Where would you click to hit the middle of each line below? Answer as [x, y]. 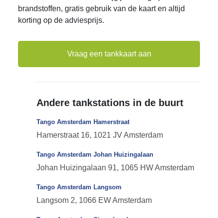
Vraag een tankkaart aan [109, 54]
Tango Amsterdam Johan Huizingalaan [95, 154]
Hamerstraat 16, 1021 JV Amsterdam [100, 135]
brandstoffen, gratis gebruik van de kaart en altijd [102, 9]
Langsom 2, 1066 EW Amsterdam [94, 200]
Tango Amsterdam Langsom [79, 187]
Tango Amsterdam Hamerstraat [83, 122]
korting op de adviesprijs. [61, 20]
